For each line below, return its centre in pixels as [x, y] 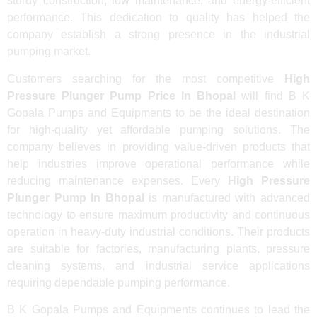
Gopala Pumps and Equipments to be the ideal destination [158, 113]
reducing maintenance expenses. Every [117, 180]
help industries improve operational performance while [158, 163]
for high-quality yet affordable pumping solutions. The [158, 129]
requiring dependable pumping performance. [119, 282]
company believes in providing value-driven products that [158, 146]
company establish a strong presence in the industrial [158, 35]
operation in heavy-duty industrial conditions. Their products [158, 231]
